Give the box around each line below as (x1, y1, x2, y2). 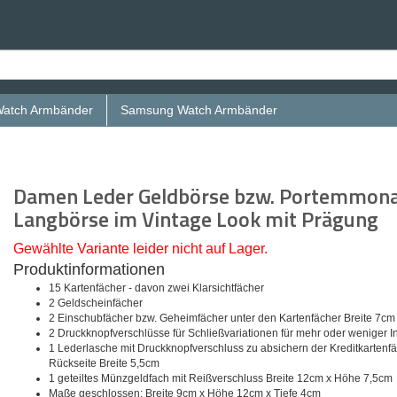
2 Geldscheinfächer (49, 297, 143, 309)
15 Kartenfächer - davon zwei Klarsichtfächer (49, 282, 264, 294)
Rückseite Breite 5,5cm (49, 357, 160, 370)
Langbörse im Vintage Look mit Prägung (13, 203, 378, 235)
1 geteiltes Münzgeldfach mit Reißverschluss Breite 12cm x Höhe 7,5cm (49, 372, 393, 385)
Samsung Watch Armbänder (121, 103, 277, 117)
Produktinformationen (13, 261, 165, 278)
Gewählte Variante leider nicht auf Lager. (13, 241, 268, 256)
